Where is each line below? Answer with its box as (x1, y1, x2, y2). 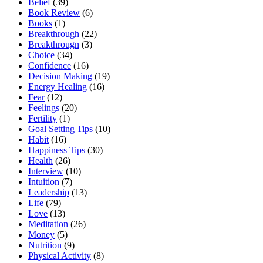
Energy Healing (28, 81, 87, 92)
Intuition (28, 176, 59, 187)
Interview (28, 166, 63, 176)
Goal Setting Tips (28, 123, 93, 134)
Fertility (28, 113, 57, 123)
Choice (28, 49, 55, 60)
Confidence (28, 60, 71, 70)
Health (28, 155, 53, 166)
